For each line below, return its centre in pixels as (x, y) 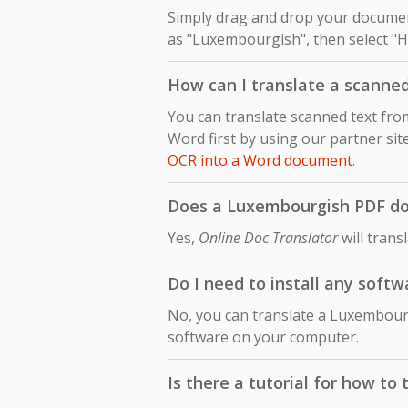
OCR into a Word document (260, 161)
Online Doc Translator (268, 238)
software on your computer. (263, 337)
